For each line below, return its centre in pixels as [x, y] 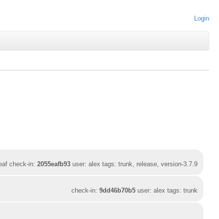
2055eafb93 [54, 164]
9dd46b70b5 [118, 190]
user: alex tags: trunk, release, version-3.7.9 [134, 164]
